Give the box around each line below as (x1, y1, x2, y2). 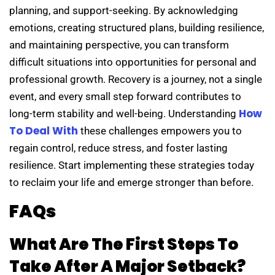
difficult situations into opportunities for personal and (9, 56, 257, 69)
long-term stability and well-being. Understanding (9, 107, 239, 120)
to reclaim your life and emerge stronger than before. (9, 176, 254, 189)
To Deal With (9, 123, 78, 139)
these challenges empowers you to (80, 125, 242, 137)
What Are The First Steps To (9, 233, 238, 256)
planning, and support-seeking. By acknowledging (9, 4, 238, 17)
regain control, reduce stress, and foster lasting (9, 142, 228, 155)
